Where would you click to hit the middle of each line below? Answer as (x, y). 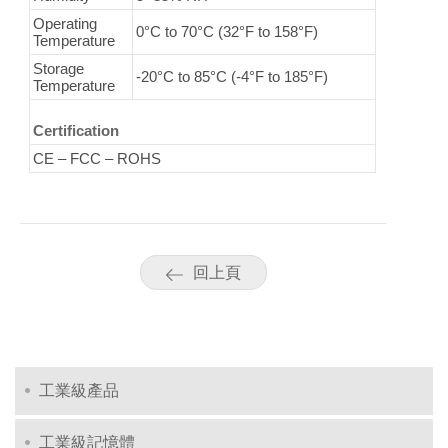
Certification (76, 131)
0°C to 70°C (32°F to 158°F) (227, 32)
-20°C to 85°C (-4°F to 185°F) (232, 77)
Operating (65, 24)
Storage (59, 69)
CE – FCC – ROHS (97, 159)
